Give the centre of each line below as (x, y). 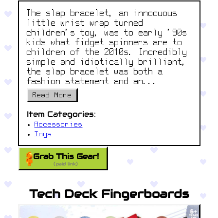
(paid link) (66, 163)
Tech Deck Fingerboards (109, 194)
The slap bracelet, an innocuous (102, 14)
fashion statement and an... (92, 82)
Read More (52, 96)
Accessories (58, 125)
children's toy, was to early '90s (107, 34)
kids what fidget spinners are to (104, 43)
